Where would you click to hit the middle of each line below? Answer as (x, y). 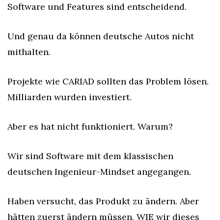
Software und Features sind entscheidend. (97, 7)
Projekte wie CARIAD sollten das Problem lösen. (108, 81)
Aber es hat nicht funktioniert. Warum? (90, 126)
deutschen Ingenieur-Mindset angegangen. (99, 172)
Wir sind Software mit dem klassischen (90, 156)
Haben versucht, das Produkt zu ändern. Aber (103, 201)
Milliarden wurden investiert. (69, 97)
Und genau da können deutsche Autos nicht (101, 36)
